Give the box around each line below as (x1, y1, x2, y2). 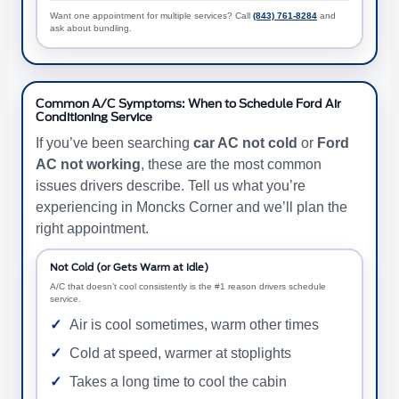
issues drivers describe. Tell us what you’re (36, 177, 305, 193)
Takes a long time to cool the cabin (69, 373, 287, 389)
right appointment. (36, 220, 149, 236)
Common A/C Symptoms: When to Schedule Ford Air (36, 96, 341, 110)
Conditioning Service (36, 110, 152, 124)
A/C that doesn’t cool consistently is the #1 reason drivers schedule (50, 281, 326, 291)
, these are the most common (141, 156, 322, 172)
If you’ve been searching (36, 134, 193, 151)
